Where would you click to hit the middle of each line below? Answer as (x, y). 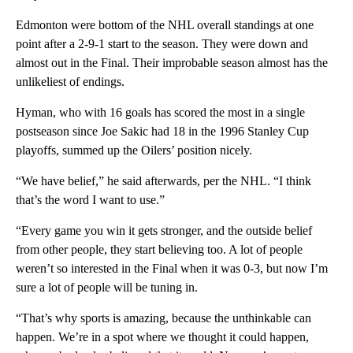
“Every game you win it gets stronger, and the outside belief (164, 230)
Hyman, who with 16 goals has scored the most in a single (160, 112)
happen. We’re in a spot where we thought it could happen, (162, 336)
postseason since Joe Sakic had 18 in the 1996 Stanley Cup (162, 131)
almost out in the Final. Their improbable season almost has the (172, 62)
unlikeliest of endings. (70, 81)
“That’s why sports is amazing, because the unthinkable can (163, 318)
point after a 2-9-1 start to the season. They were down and (162, 43)
